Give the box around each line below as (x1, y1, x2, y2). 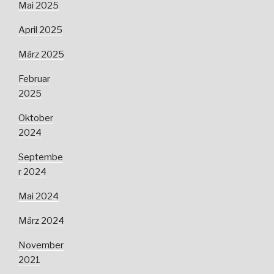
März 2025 (18, 49, 64, 61)
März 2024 (18, 215, 64, 227)
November (18, 240, 64, 251)
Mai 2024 (18, 191, 59, 202)
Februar (18, 73, 50, 85)
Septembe (18, 152, 63, 163)
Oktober (18, 113, 53, 124)
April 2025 (18, 24, 62, 36)
